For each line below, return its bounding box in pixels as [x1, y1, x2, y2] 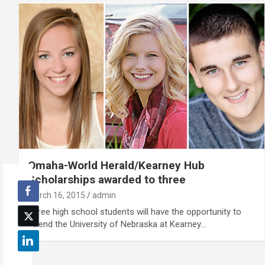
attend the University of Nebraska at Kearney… [28, 218, 206, 230]
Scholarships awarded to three [28, 172, 186, 186]
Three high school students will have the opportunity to [28, 206, 241, 217]
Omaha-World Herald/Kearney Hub [28, 158, 205, 172]
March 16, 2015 [28, 190, 85, 200]
